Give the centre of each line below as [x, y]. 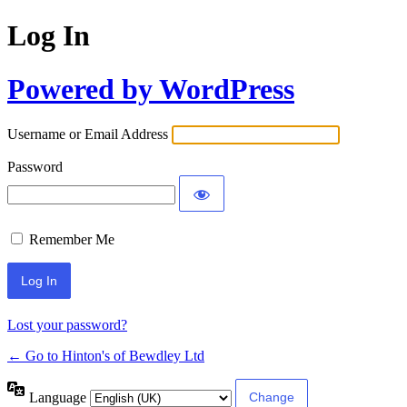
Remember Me [72, 240]
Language [60, 397]
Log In [49, 36]
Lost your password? [67, 325]
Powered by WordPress [151, 89]
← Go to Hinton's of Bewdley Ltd [106, 356]
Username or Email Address [88, 134]
